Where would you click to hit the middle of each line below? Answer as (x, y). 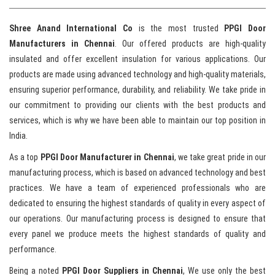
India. (18, 136)
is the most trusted (179, 29)
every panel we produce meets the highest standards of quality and (137, 234)
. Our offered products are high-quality (190, 44)
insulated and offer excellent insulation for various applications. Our (137, 59)
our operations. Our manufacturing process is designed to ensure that (137, 219)
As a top (25, 157)
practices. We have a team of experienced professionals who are (137, 188)
